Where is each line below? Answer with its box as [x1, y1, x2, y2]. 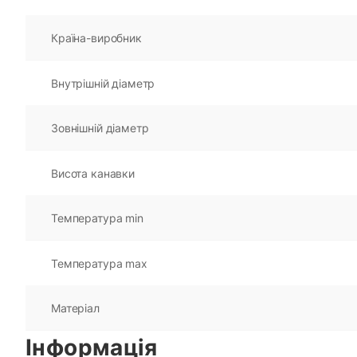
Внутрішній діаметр [51, 76, 155, 90]
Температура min [51, 210, 143, 225]
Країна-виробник [51, 30, 142, 45]
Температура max [51, 256, 147, 270]
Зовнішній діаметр [51, 120, 149, 135]
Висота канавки [51, 166, 135, 180]
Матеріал [51, 300, 100, 315]
